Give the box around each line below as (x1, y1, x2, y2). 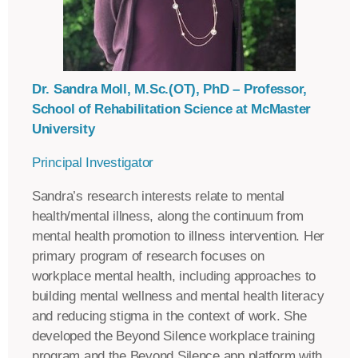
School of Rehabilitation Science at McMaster (32, 101, 312, 117)
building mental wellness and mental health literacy (32, 288, 324, 304)
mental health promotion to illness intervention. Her (32, 229, 324, 245)
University (32, 121, 95, 137)
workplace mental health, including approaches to (32, 268, 316, 284)
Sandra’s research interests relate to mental (32, 189, 285, 205)
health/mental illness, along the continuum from (32, 209, 304, 225)
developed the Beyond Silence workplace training (32, 328, 315, 344)
